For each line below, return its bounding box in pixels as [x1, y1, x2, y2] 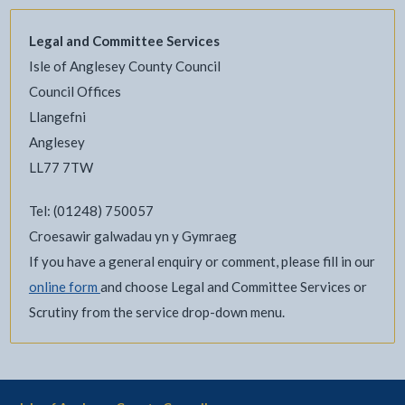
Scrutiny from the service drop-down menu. [28, 303, 285, 320]
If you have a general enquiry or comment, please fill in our [28, 252, 375, 269]
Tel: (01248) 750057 [28, 202, 154, 219]
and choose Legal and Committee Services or [99, 278, 367, 295]
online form [28, 278, 100, 295]
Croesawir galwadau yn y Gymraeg [28, 227, 237, 244]
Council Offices [28, 82, 121, 99]
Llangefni [28, 108, 86, 125]
